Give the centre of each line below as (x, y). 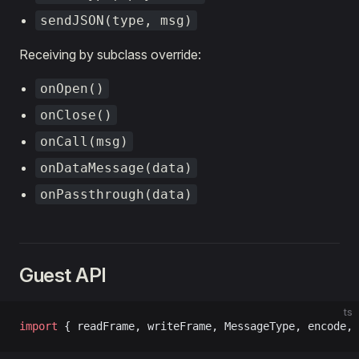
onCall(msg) (84, 141)
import (38, 326)
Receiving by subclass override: (110, 54)
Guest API (63, 275)
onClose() (76, 115)
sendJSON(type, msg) (116, 20)
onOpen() (72, 89)
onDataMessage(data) (116, 168)
